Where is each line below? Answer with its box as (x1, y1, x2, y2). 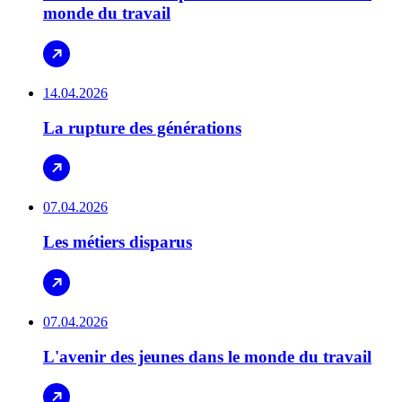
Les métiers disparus (43, 232, 192, 252)
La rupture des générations (43, 118, 241, 137)
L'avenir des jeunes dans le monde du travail (43, 346, 371, 366)
